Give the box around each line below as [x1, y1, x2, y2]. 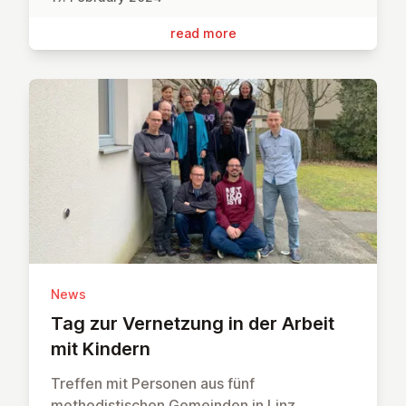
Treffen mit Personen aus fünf [51, 374, 255, 393]
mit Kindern [51, 338, 150, 361]
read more [169, 24, 237, 41]
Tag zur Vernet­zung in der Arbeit [51, 313, 334, 335]
